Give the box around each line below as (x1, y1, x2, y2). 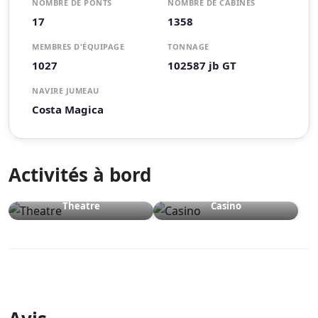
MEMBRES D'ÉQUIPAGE (32, 41, 124, 53)
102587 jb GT (168, 58, 236, 73)
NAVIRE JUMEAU (32, 85, 99, 97)
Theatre (62, 199, 100, 213)
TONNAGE (168, 41, 209, 53)
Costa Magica (32, 102, 104, 117)
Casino (210, 199, 241, 213)
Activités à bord (9, 162, 151, 188)
